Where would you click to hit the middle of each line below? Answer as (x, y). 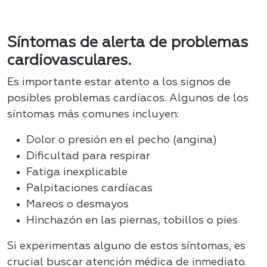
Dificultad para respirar (88, 156)
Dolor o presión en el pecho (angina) (122, 140)
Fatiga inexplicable (77, 173)
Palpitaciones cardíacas (89, 189)
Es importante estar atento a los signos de (119, 83)
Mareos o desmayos (77, 205)
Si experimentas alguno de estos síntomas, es (126, 246)
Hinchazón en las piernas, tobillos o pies (132, 221)
